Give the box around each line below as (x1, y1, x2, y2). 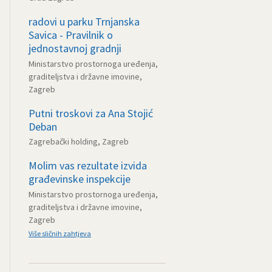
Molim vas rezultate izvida (29, 158, 147, 173)
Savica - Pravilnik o (29, 28, 113, 42)
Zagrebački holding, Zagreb (29, 136, 129, 148)
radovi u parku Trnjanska (29, 15, 140, 29)
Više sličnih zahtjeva (29, 228, 91, 238)
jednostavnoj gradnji (29, 41, 121, 56)
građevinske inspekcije (29, 172, 131, 186)
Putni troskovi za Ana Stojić (29, 106, 153, 120)
